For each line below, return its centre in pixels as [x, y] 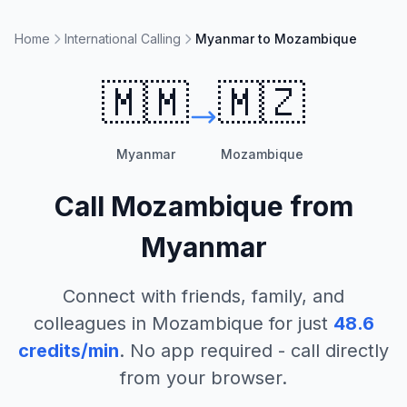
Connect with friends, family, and [203, 296]
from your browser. [203, 378]
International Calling [123, 39]
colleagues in [92, 323]
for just [295, 323]
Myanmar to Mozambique [276, 39]
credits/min [69, 351]
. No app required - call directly [254, 351]
